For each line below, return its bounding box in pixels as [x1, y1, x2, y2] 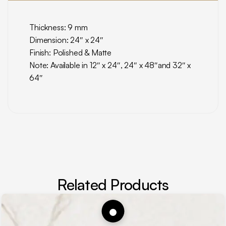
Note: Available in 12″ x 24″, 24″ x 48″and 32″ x [29, 60, 191, 70]
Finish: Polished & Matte [29, 47, 112, 58]
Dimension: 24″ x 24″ [29, 35, 103, 45]
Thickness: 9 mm [29, 22, 88, 32]
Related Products [57, 175, 169, 194]
